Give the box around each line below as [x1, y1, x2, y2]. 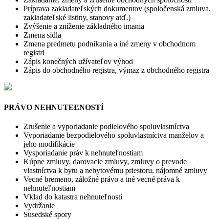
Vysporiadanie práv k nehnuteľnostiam [23, 149, 143, 157]
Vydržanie [23, 201, 55, 210]
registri [23, 48, 44, 57]
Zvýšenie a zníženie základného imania [23, 22, 144, 31]
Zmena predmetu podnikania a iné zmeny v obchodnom [23, 40, 196, 48]
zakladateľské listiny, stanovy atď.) [23, 13, 131, 22]
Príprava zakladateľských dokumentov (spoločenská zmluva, [23, 4, 211, 13]
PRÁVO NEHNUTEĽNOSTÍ [4, 103, 104, 111]
